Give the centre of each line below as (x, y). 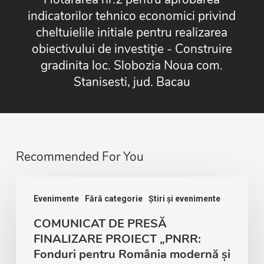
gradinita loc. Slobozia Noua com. (132, 65)
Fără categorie (113, 199)
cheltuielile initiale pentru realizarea (132, 32)
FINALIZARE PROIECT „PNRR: (117, 239)
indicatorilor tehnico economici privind (132, 16)
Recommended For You (80, 157)
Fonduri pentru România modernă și (132, 254)
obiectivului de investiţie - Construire (132, 49)
